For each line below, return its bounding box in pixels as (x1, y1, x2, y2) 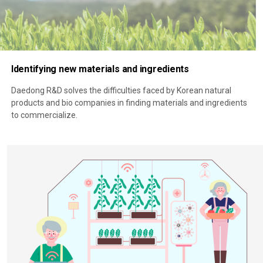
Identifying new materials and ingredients (11, 63, 189, 75)
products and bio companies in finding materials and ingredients (11, 97, 247, 107)
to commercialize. (11, 110, 77, 120)
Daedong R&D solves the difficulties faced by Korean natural (11, 85, 231, 95)
